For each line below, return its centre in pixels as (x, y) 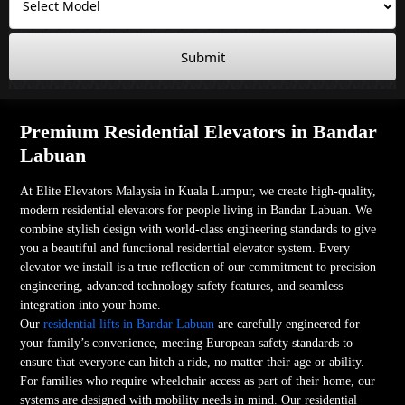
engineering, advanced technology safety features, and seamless (182, 286)
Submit (202, 57)
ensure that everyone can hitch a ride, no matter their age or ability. (193, 362)
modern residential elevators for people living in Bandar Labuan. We (196, 210)
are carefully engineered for (287, 324)
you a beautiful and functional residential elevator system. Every (185, 248)
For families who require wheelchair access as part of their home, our (198, 381)
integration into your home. (91, 305)
